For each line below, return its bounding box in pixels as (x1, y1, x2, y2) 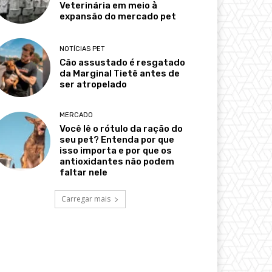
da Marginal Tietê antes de (59, 67, 180, 79)
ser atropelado (59, 78, 127, 90)
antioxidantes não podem (59, 156, 175, 168)
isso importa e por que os (59, 145, 172, 157)
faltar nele (59, 167, 108, 178)
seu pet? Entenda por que (59, 134, 175, 146)
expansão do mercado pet (59, 10, 177, 22)
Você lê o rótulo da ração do (59, 123, 183, 135)
